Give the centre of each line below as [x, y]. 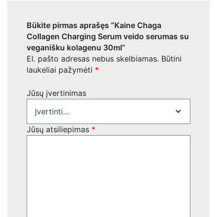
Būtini [171, 58]
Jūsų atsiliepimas [59, 129]
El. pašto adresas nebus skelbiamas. [93, 58]
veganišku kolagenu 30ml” [76, 47]
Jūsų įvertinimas [56, 93]
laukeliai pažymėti [61, 70]
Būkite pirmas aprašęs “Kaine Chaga [94, 25]
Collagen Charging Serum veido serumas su [108, 36]
